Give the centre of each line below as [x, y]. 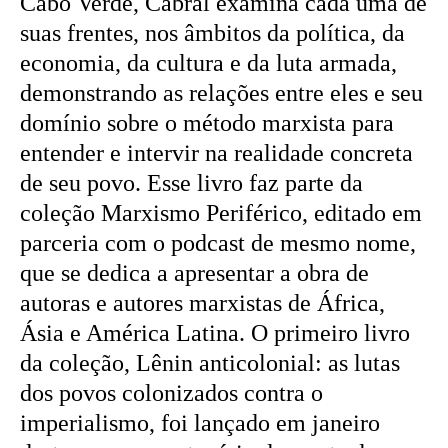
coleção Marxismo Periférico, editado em [221, 212]
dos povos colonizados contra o [171, 392]
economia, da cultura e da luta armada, [208, 62]
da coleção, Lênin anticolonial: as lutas [210, 362]
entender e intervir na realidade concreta [216, 152]
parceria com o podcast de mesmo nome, [218, 242]
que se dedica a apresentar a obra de [194, 272]
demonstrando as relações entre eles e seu [221, 92]
